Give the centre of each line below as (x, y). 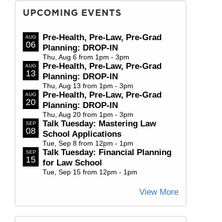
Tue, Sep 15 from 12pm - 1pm (90, 172)
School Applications (82, 134)
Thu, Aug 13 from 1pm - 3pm (88, 85)
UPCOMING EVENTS (72, 12)
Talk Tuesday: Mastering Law (99, 123)
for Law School (72, 163)
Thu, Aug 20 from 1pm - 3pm (88, 114)
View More (159, 192)
